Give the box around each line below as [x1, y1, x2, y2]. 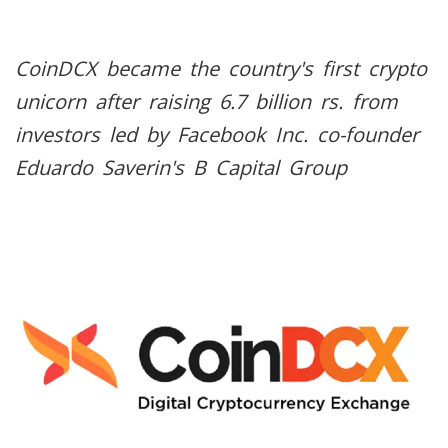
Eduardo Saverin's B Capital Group [15, 154, 347, 181]
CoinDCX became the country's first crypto [15, 55, 427, 82]
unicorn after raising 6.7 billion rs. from [15, 88, 398, 115]
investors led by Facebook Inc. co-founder [15, 121, 419, 148]
